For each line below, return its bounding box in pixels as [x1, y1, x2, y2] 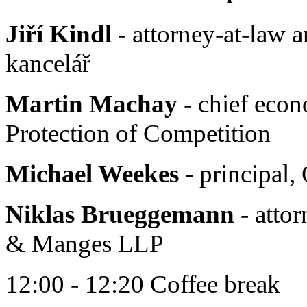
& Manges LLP [5, 230, 164, 258]
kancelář [5, 49, 90, 78]
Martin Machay [5, 90, 177, 119]
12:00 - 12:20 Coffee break [5, 270, 280, 299]
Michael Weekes [5, 160, 179, 188]
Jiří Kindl [5, 20, 112, 49]
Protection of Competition [5, 119, 271, 148]
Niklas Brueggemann [5, 200, 234, 229]
